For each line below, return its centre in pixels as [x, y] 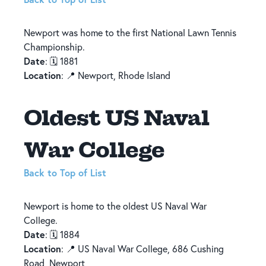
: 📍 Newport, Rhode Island [116, 75]
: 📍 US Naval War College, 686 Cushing [142, 248]
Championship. [54, 47]
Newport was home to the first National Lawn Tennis [130, 32]
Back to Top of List [65, 172]
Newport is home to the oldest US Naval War [115, 206]
